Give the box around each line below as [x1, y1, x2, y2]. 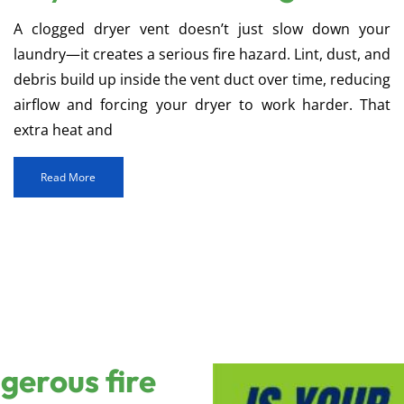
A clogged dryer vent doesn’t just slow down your [13, 19, 391, 40]
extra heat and [13, 120, 113, 141]
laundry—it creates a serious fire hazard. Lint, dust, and [13, 44, 391, 65]
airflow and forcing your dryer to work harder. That [13, 95, 391, 115]
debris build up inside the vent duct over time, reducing [13, 69, 391, 90]
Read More [41, 170, 96, 186]
